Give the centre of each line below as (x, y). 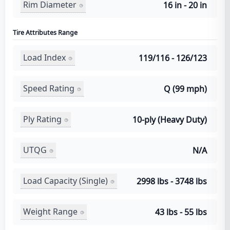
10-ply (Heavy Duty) (170, 119)
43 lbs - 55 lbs (181, 212)
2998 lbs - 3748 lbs (172, 181)
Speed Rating (49, 89)
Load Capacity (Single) (65, 181)
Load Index (44, 58)
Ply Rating (42, 119)
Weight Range (50, 212)
